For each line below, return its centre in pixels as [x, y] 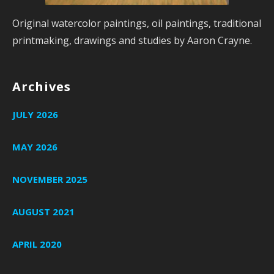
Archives [42, 86]
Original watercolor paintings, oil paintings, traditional [137, 23]
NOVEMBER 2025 [50, 179]
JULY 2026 [35, 114]
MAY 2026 [35, 146]
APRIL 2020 [37, 244]
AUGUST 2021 [43, 211]
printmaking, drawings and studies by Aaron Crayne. [132, 40]
